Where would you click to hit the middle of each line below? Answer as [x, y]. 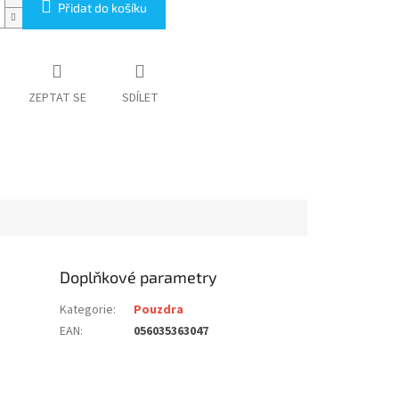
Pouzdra [159, 309]
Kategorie [87, 309]
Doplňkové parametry [139, 277]
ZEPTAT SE [57, 98]
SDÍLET [140, 98]
